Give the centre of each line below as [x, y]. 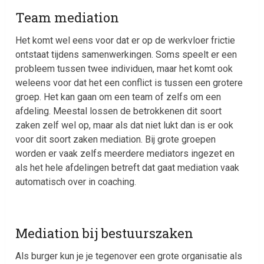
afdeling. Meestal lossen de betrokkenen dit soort [119, 111]
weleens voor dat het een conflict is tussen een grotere [129, 82]
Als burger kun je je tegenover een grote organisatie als [129, 256]
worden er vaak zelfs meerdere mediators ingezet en [125, 153]
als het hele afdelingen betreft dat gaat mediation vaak [128, 167]
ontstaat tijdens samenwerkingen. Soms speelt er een [126, 54]
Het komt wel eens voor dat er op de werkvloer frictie [126, 40]
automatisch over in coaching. [76, 181]
